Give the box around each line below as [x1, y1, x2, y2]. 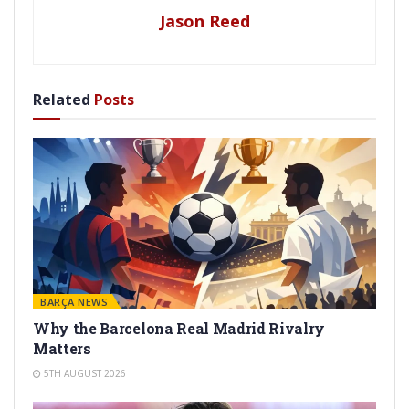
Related [33, 89, 90, 110]
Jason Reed [159, 9, 250, 32]
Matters [33, 338, 91, 358]
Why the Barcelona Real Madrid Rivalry [33, 318, 326, 338]
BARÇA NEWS [40, 294, 108, 309]
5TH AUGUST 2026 [41, 366, 126, 380]
